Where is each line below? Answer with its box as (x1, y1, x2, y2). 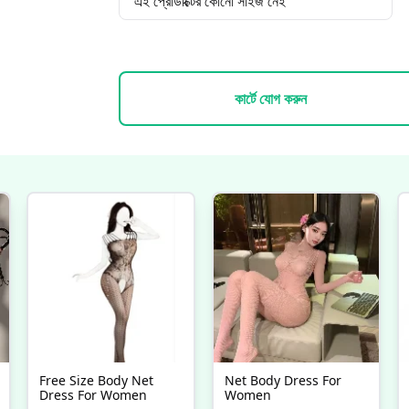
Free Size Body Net (39, 372, 154, 389)
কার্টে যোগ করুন (234, 89, 307, 109)
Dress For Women (39, 386, 148, 404)
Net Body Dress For (225, 372, 341, 389)
